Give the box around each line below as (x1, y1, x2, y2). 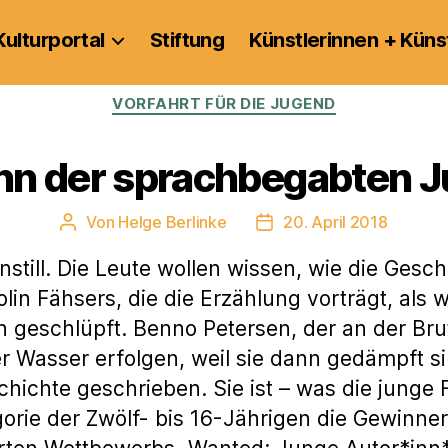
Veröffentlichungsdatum (263, 213, 442, 234)
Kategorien (223, 84, 312, 105)
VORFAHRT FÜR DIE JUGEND (112, 94, 336, 113)
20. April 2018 (283, 211, 388, 232)
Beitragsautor (67, 213, 168, 234)
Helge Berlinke (118, 211, 227, 232)
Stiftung (149, 28, 225, 52)
